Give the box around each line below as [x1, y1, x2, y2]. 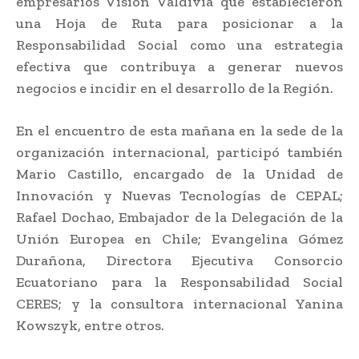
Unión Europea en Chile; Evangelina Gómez [16, 229, 343, 248]
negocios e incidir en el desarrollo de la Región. [16, 79, 333, 97]
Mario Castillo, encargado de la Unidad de [16, 164, 343, 183]
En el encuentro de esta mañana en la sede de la [16, 121, 343, 139]
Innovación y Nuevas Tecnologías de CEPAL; [16, 186, 343, 204]
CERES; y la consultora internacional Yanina [16, 294, 343, 313]
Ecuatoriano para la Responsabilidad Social [16, 272, 343, 291]
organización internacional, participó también [16, 143, 343, 161]
